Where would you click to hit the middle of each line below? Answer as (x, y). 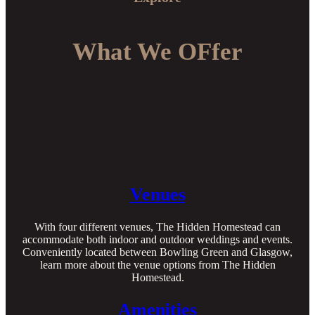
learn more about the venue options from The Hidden (157, 264)
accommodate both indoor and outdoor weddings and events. (157, 239)
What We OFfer (157, 51)
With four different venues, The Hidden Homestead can (157, 226)
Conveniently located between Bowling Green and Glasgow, (157, 252)
